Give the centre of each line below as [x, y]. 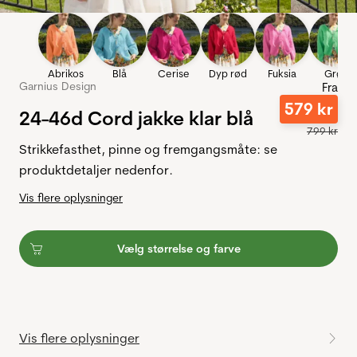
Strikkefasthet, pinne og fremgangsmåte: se [148, 149]
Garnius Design [58, 86]
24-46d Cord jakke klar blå [136, 118]
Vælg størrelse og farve [178, 249]
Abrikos [65, 74]
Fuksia [282, 74]
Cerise [174, 74]
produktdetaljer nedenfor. [96, 170]
